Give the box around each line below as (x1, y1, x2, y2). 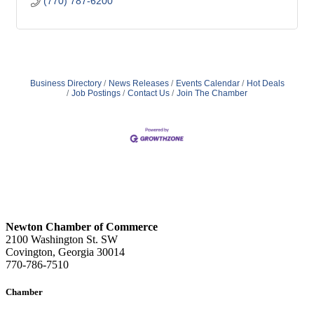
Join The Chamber (177, 88, 247, 99)
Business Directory (29, 78, 102, 89)
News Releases (108, 78, 169, 89)
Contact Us (128, 88, 170, 99)
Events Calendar (175, 78, 240, 89)
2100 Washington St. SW (6, 233, 118, 245)
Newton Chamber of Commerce (6, 220, 158, 233)
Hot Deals (246, 78, 285, 89)
